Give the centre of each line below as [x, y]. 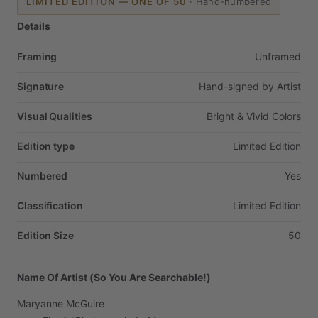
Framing [37, 57]
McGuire [85, 304]
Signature [41, 87]
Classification [50, 206]
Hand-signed [229, 87]
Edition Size [45, 236]
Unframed [278, 57]
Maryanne [40, 304]
